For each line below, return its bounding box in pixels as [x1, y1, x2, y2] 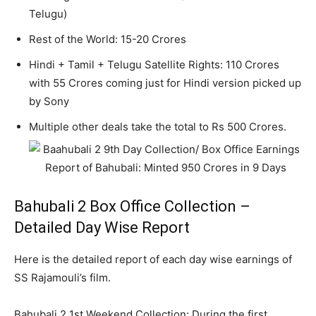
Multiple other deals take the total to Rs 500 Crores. [29, 120, 286, 134]
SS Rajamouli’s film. [14, 271, 111, 285]
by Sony [29, 95, 69, 109]
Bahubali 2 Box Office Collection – [14, 197, 250, 216]
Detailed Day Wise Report [14, 219, 190, 237]
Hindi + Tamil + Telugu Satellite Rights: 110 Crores [29, 58, 279, 72]
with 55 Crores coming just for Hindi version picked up [29, 76, 301, 90]
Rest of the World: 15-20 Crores [29, 32, 186, 47]
